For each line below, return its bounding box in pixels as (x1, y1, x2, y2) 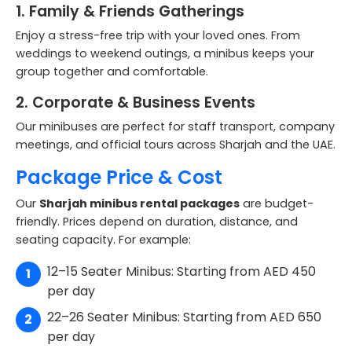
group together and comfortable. (16, 63, 208, 79)
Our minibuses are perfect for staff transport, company (16, 118, 335, 134)
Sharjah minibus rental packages (39, 195, 240, 211)
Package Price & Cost (16, 163, 222, 190)
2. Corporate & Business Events (16, 91, 255, 113)
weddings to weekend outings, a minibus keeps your (16, 45, 314, 61)
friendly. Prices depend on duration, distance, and (16, 213, 298, 229)
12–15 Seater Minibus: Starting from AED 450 (47, 262, 316, 280)
